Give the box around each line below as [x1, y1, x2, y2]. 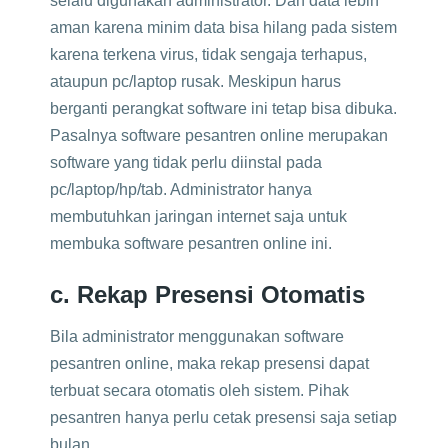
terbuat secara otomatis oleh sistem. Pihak [50, 382, 349, 399]
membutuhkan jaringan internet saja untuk [50, 208, 347, 225]
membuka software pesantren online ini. [50, 235, 332, 252]
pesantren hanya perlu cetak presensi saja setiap [50, 409, 397, 426]
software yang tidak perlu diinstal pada [50, 154, 322, 171]
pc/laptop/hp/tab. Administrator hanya [50, 181, 312, 198]
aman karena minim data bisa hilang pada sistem [50, 19, 397, 36]
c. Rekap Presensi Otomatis [50, 281, 365, 308]
